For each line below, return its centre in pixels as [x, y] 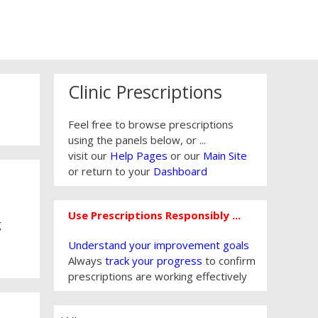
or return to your [111, 171]
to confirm [229, 261]
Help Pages [139, 156]
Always [87, 261]
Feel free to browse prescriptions [151, 125]
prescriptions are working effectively [158, 276]
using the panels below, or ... [137, 140]
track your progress [154, 261]
